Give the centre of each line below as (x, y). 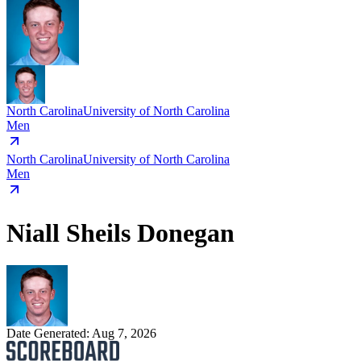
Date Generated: (49, 334)
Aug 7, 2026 (124, 334)
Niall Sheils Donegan (120, 232)
